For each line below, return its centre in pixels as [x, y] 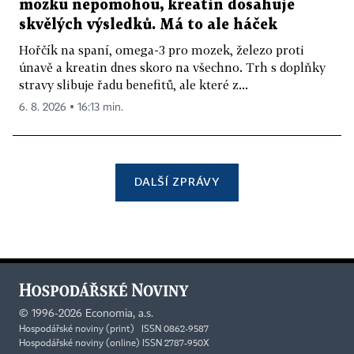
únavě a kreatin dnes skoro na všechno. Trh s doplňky [172, 67]
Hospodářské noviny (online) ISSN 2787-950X [114, 344]
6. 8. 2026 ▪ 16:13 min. [71, 107]
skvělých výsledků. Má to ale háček [148, 24]
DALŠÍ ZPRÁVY [177, 181]
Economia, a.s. [119, 314]
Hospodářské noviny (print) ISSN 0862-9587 [114, 330]
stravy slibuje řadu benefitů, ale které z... [134, 84]
